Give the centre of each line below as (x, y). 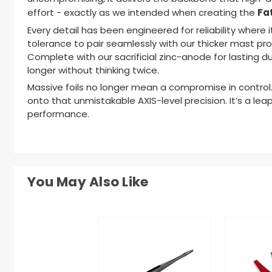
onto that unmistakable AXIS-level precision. (128, 102)
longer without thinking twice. (93, 71)
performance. (58, 115)
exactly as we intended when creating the (161, 14)
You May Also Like (88, 183)
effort (41, 14)
